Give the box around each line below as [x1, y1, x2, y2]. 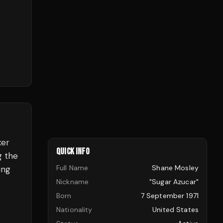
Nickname [56, 177, 89, 186]
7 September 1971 [140, 191, 199, 200]
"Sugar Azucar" [149, 177, 199, 186]
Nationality [56, 205, 93, 214]
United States [152, 205, 199, 214]
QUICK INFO [56, 146, 90, 157]
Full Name [56, 163, 89, 172]
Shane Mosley [152, 163, 199, 172]
